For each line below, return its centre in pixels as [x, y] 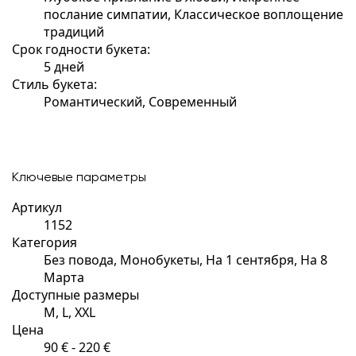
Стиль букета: [54, 84]
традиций [74, 31]
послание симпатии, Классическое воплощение [193, 14]
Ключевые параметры [79, 178]
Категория [44, 242]
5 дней [64, 66]
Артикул [37, 207]
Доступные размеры [75, 294]
